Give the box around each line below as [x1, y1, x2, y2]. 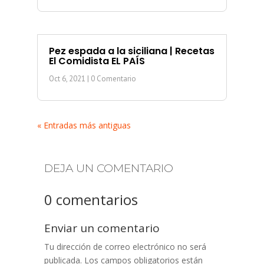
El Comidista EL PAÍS [48, 54, 145, 68]
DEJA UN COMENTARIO [44, 161, 173, 175]
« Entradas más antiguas [37, 119, 131, 131]
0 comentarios [44, 189, 138, 209]
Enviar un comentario [44, 220, 160, 236]
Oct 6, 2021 [48, 73, 85, 84]
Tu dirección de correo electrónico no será [44, 240, 206, 252]
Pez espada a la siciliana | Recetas [48, 44, 214, 58]
